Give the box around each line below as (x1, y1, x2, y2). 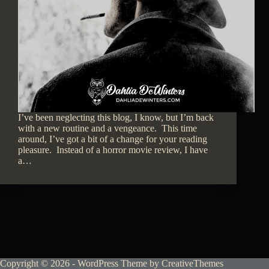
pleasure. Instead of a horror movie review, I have (18, 145, 208, 156)
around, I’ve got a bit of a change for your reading (18, 134, 207, 145)
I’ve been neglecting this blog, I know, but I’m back (18, 112, 214, 123)
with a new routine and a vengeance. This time (18, 123, 197, 134)
